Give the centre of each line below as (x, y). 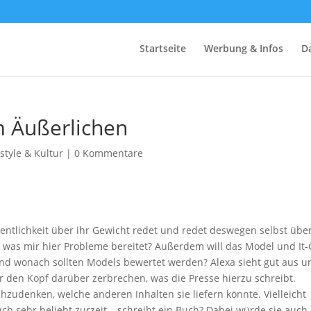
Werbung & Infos (243, 48)
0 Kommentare (109, 153)
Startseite (162, 48)
